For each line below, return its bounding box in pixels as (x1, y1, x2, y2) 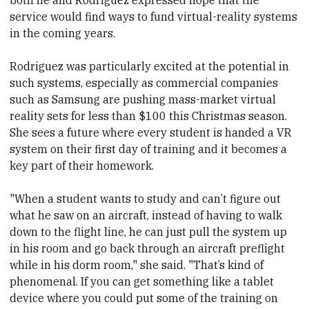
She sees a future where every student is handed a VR (10, 126, 292, 140)
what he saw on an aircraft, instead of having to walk (10, 208, 283, 223)
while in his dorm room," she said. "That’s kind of (10, 258, 264, 272)
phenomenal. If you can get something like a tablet (10, 275, 275, 289)
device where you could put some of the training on (10, 291, 279, 306)
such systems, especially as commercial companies (10, 76, 279, 90)
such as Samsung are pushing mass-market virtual (10, 92, 277, 107)
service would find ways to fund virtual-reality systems (10, 10, 298, 24)
